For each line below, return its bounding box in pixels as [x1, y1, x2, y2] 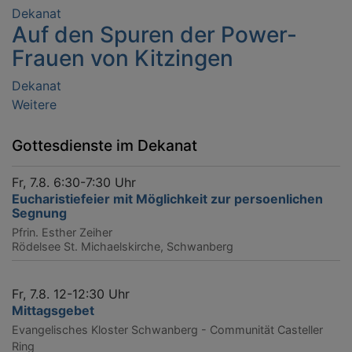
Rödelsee [12, 239, 60, 253]
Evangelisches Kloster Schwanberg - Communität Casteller [12, 322, 323, 336]
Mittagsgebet [12, 302, 94, 318]
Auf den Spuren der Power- [12, 20, 297, 48]
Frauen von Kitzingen [12, 44, 233, 71]
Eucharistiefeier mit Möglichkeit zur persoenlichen [12, 190, 323, 207]
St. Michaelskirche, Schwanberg [64, 239, 233, 253]
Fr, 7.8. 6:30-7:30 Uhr [12, 174, 136, 190]
